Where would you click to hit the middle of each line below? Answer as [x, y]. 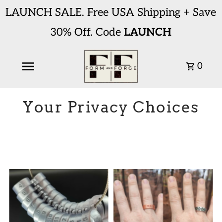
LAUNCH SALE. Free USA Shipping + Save [111, 12]
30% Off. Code [87, 32]
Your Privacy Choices [111, 107]
